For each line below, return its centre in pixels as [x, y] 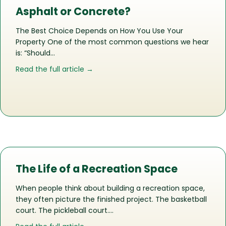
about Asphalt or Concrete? [142, 69]
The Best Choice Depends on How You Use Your [99, 31]
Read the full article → [54, 69]
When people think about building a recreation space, [110, 188]
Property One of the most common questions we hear [112, 42]
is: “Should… [35, 53]
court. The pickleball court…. [65, 211]
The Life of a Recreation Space [97, 169]
